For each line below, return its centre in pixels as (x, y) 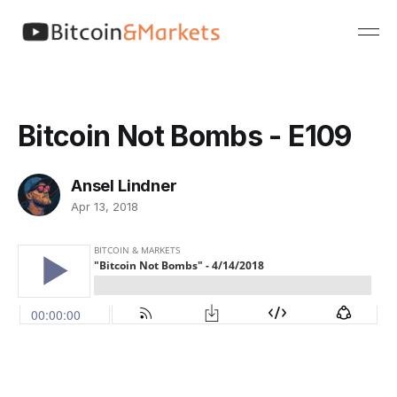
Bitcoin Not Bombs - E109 (185, 136)
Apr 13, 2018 (105, 207)
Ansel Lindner (124, 185)
